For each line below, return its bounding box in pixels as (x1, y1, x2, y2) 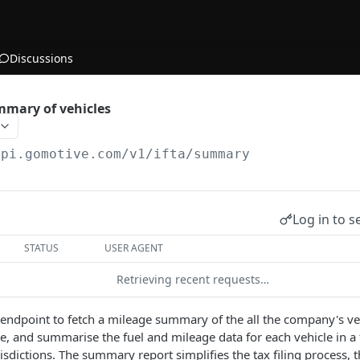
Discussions (10, 50, 73, 66)
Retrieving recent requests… (117, 272, 269, 287)
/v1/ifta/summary (121, 146, 251, 162)
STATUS (24, 241, 59, 255)
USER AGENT (104, 241, 164, 255)
